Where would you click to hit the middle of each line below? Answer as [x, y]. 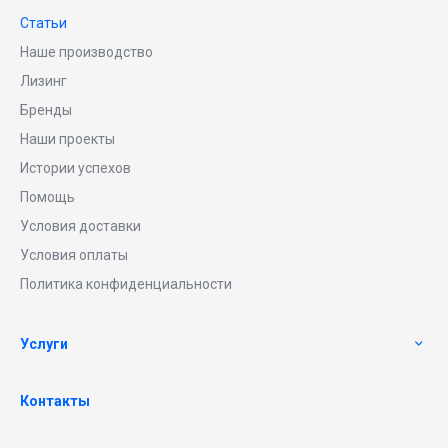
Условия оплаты [74, 255]
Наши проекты [67, 139]
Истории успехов [75, 168]
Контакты [55, 401]
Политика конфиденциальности [126, 284]
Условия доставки [80, 226]
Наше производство [86, 52]
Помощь [47, 197]
